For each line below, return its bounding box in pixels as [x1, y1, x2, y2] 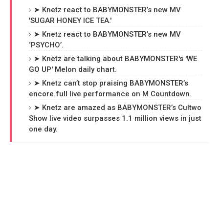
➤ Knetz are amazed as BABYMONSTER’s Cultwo [34, 103, 201, 112]
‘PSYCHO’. [29, 41, 64, 49]
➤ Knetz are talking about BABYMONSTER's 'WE [34, 54, 197, 63]
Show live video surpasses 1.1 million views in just [29, 114, 201, 123]
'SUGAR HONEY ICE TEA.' [29, 16, 111, 25]
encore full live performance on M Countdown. [29, 89, 192, 98]
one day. [29, 125, 58, 133]
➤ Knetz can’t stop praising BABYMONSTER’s [34, 79, 188, 88]
